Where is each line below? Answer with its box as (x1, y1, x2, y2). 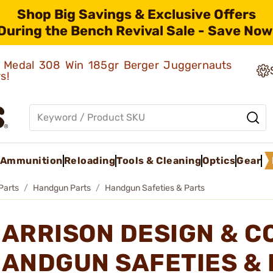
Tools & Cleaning (116, 154, 201, 166)
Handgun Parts (33, 183, 91, 193)
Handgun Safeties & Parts (105, 183, 205, 193)
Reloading (63, 154, 115, 166)
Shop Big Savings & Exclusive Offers (17, 6, 256, 23)
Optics (202, 154, 235, 166)
